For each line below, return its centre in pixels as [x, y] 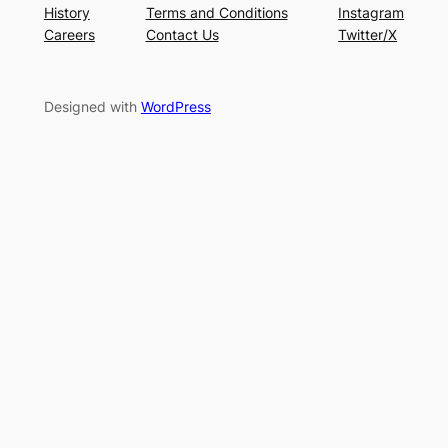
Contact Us [182, 34]
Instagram [371, 12]
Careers [69, 34]
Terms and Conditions [216, 12]
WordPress [175, 106]
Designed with [92, 106]
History [66, 12]
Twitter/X [368, 34]
